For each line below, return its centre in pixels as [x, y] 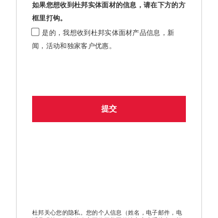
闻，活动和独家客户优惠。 [74, 46]
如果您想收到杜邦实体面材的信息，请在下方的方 [109, 5]
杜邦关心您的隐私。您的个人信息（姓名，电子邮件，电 [107, 212]
